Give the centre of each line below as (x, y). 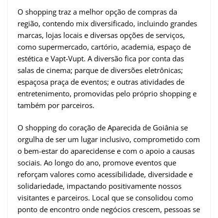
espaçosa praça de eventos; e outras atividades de (101, 82)
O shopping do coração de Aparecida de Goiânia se (103, 128)
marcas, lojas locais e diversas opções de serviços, (101, 35)
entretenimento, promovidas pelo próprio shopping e (107, 93)
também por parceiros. (56, 105)
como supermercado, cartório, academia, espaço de (104, 46)
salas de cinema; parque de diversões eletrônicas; (100, 70)
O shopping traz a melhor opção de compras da (97, 11)
